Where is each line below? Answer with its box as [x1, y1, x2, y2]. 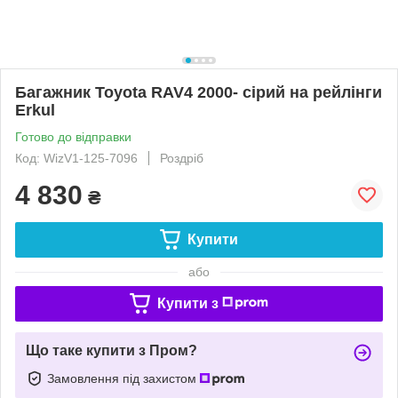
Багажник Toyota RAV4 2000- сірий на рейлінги [15, 83, 382, 101]
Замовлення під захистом [47, 370, 200, 386]
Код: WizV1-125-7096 [15, 150, 138, 165]
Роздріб [160, 150, 203, 165]
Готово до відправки [15, 129, 131, 144]
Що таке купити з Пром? [26, 342, 197, 358]
